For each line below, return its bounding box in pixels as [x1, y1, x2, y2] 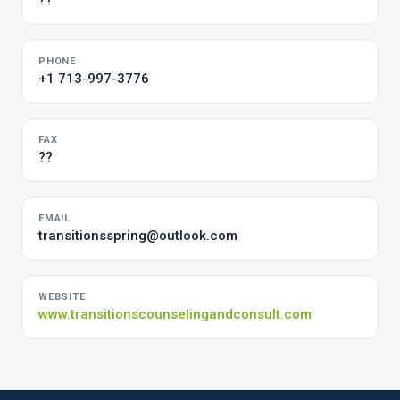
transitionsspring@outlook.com [38, 228, 237, 244]
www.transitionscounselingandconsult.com [38, 306, 312, 322]
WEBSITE [38, 291, 86, 303]
